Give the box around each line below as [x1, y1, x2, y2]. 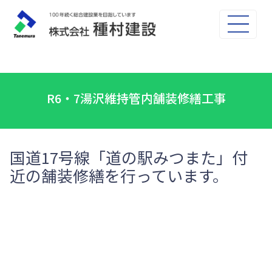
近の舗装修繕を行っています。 [10, 164, 228, 186]
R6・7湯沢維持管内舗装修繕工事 [46, 89, 226, 107]
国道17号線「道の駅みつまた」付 [10, 146, 248, 168]
